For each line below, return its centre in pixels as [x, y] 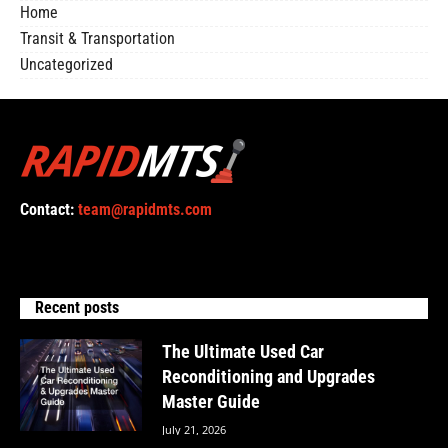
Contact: [49, 210]
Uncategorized [66, 65]
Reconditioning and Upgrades [269, 377]
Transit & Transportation [97, 39]
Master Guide [211, 402]
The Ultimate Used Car [243, 352]
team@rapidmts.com [145, 210]
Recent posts [77, 308]
